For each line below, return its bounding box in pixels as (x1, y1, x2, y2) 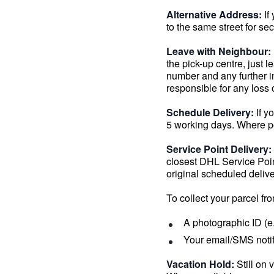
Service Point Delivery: (166, 142, 272, 156)
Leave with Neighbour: (166, 44, 271, 58)
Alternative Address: (166, 7, 262, 21)
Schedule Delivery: (166, 105, 254, 119)
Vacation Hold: (166, 257, 234, 271)
